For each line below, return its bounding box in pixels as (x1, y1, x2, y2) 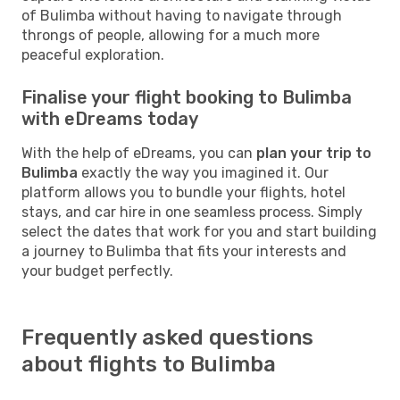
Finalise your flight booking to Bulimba (21, 86, 352, 108)
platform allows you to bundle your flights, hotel (21, 183, 346, 201)
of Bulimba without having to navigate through (21, 6, 342, 24)
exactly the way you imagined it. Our (78, 163, 329, 181)
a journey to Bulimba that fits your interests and (21, 242, 346, 260)
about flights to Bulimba (21, 351, 276, 377)
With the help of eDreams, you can (21, 144, 256, 162)
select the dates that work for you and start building (21, 222, 377, 240)
